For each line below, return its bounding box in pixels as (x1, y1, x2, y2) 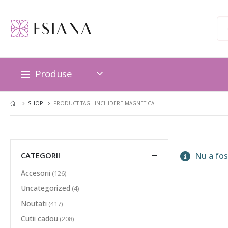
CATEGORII (21, 150, 60, 160)
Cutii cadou (21, 214, 58, 224)
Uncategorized (21, 183, 70, 193)
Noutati (21, 198, 47, 209)
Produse (35, 67, 72, 80)
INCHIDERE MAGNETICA (95, 99, 154, 107)
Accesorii (21, 168, 50, 178)
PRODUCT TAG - (53, 99, 95, 107)
